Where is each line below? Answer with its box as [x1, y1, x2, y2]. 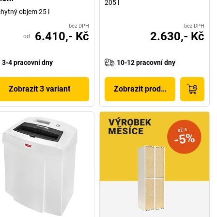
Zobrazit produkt [113, 84, 172, 93]
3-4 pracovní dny [1, 58, 53, 66]
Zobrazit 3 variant [9, 84, 71, 93]
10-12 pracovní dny [117, 58, 176, 66]
